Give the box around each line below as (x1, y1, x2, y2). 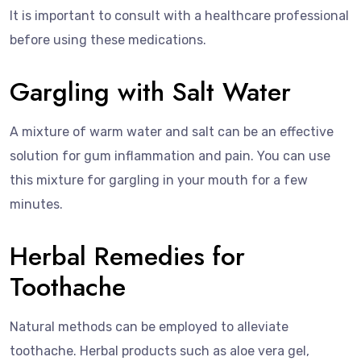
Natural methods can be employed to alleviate (10, 318, 288, 334)
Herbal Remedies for (10, 237, 245, 275)
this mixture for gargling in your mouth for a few (10, 172, 308, 188)
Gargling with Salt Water (10, 73, 291, 110)
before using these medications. (10, 31, 206, 48)
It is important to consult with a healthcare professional (10, 7, 349, 23)
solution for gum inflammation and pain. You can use (10, 147, 330, 164)
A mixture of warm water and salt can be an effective (10, 123, 334, 139)
